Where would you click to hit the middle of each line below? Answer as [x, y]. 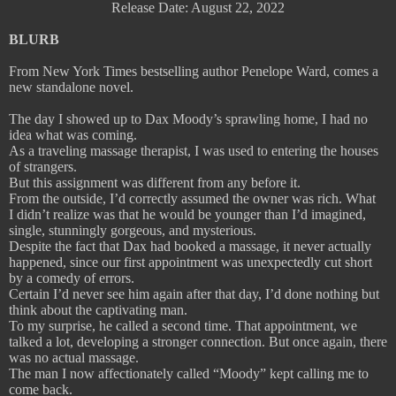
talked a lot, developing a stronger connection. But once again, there [198, 342]
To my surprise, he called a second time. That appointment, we [183, 326]
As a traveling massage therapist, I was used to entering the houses [194, 151]
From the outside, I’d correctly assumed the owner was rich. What [192, 199]
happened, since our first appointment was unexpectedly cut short [190, 263]
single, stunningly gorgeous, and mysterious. [133, 231]
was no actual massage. [74, 358]
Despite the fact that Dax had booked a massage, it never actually [190, 247]
